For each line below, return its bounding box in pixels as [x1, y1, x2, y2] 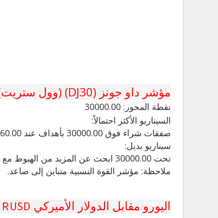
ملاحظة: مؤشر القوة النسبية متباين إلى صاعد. [7, 165, 171, 177]
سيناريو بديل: [125, 140, 171, 151]
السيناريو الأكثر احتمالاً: [91, 114, 171, 126]
